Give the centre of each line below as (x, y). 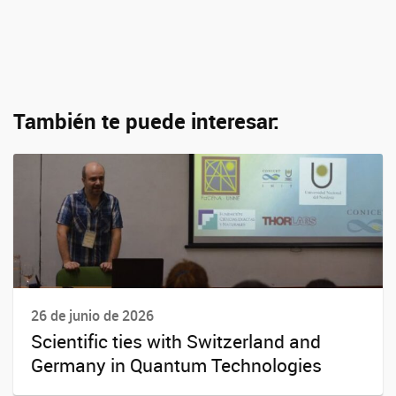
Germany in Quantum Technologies (176, 366)
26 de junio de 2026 (92, 316)
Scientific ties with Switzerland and (176, 342)
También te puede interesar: (146, 121)
